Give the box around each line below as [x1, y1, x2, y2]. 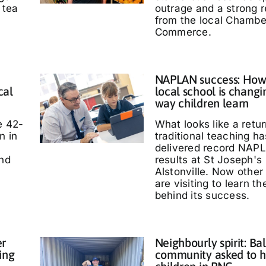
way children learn [154, 96, 249, 110]
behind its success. [154, 189, 250, 201]
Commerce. [154, 26, 211, 38]
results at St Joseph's [154, 154, 262, 166]
